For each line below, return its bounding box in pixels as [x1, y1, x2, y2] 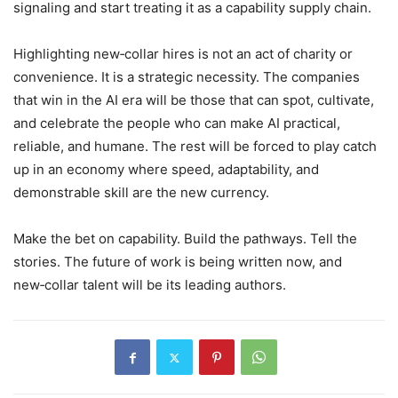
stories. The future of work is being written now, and [13, 253, 342, 271]
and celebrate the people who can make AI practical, [13, 115, 340, 132]
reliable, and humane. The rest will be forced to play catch [13, 138, 377, 155]
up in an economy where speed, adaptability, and [13, 161, 319, 179]
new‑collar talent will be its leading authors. [13, 276, 286, 294]
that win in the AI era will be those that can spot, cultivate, [13, 92, 374, 109]
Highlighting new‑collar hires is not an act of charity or [13, 45, 353, 63]
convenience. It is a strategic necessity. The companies [13, 68, 360, 86]
